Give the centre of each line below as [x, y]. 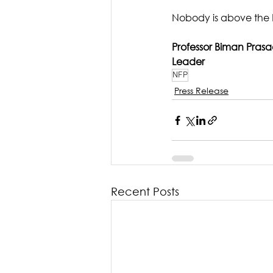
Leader [188, 61]
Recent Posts [145, 191]
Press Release [201, 90]
